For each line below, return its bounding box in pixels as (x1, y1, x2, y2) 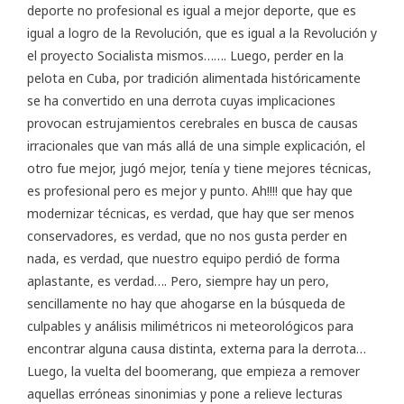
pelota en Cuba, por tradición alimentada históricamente (27, 69, 361, 87)
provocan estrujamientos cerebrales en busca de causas (27, 115, 358, 133)
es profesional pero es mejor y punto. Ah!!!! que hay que (27, 182, 353, 200)
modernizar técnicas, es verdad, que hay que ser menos (27, 205, 354, 223)
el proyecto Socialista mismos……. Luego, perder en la (27, 47, 344, 65)
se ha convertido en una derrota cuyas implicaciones (27, 92, 335, 110)
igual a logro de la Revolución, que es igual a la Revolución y (27, 24, 377, 42)
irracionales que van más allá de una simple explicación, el (27, 137, 365, 155)
